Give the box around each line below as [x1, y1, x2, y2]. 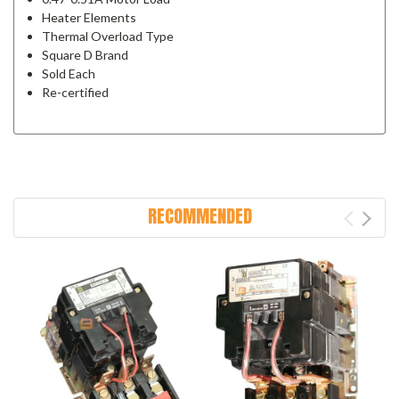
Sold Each [42, 66, 96, 81]
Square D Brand [42, 47, 129, 62]
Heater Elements [42, 10, 137, 25]
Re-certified [42, 85, 110, 100]
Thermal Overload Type [42, 28, 175, 44]
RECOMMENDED [147, 202, 252, 230]
